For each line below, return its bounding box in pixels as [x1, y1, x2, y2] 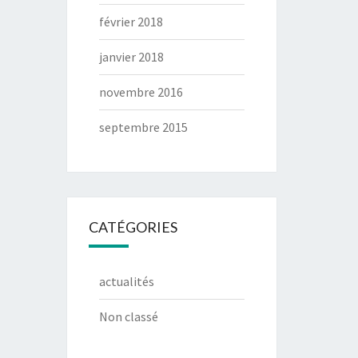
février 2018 [98, 14, 163, 30]
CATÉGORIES [88, 218, 177, 236]
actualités [98, 273, 154, 289]
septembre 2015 [98, 119, 188, 135]
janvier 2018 [98, 49, 164, 65]
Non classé [98, 308, 158, 324]
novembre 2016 [98, 84, 183, 100]
